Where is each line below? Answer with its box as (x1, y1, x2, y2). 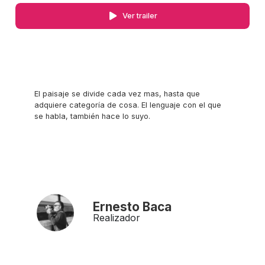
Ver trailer (122, 11, 157, 21)
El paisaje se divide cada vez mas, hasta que (34, 89, 200, 99)
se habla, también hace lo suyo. (34, 112, 150, 121)
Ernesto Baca (93, 199, 172, 215)
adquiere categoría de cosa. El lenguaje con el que (34, 101, 221, 110)
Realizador (93, 212, 140, 224)
